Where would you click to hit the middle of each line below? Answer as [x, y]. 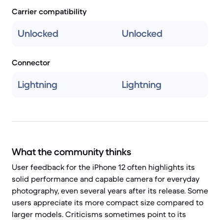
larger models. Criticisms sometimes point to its [99, 214]
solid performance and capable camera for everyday [106, 179]
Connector [31, 62]
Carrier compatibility [49, 11]
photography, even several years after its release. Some [110, 191]
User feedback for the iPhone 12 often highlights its [103, 167]
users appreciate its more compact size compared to [108, 202]
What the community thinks [71, 152]
